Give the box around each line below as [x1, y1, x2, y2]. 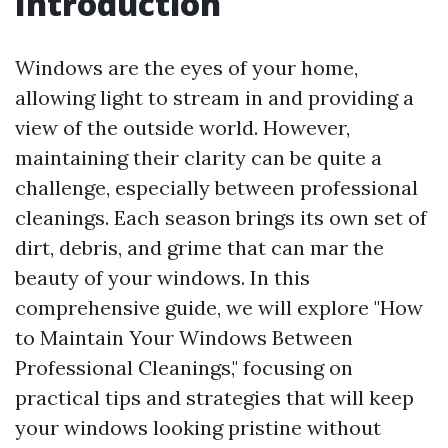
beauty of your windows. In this [15, 265, 310, 290]
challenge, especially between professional [15, 175, 418, 200]
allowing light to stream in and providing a [15, 85, 414, 110]
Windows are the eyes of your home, [15, 55, 358, 80]
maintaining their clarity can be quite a [15, 145, 382, 170]
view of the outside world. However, [15, 115, 350, 140]
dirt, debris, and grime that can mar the [15, 235, 384, 260]
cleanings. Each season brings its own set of [15, 205, 427, 230]
